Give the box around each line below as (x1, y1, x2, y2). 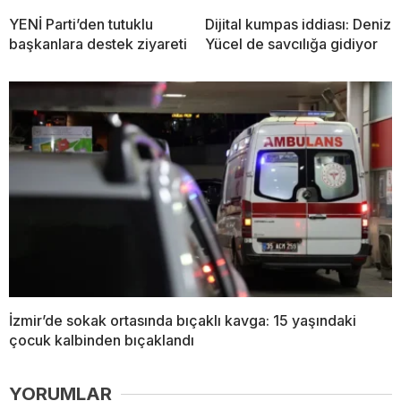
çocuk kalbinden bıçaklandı (9, 331, 194, 350)
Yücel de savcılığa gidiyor (205, 35, 378, 54)
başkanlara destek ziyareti (9, 35, 187, 54)
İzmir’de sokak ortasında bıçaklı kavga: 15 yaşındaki (9, 311, 356, 330)
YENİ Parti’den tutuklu (9, 15, 153, 34)
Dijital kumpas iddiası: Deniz (205, 15, 391, 34)
